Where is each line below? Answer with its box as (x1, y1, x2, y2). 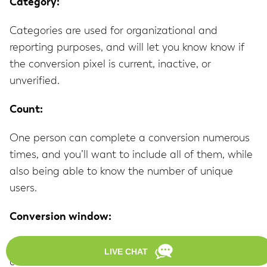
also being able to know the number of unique (10, 166, 233, 178)
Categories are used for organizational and (10, 26, 218, 37)
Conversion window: (10, 212, 111, 223)
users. (10, 183, 37, 194)
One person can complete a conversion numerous (10, 133, 250, 144)
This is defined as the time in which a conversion (10, 240, 243, 252)
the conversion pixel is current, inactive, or (10, 59, 211, 70)
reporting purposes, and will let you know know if (10, 42, 244, 54)
